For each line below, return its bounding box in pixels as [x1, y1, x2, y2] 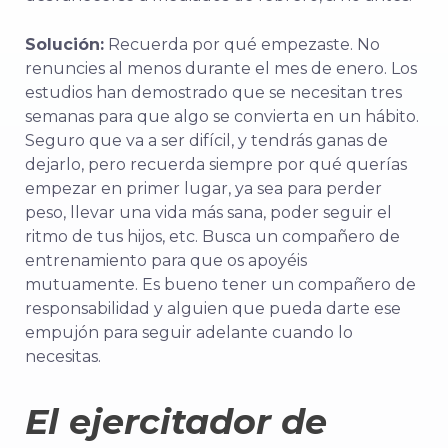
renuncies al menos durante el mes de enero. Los [25, 59, 417, 79]
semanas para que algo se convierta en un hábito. [25, 107, 419, 127]
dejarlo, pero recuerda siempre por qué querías [25, 155, 407, 175]
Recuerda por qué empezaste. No [104, 35, 380, 55]
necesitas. [25, 347, 101, 367]
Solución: [25, 35, 104, 55]
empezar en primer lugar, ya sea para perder [25, 179, 382, 199]
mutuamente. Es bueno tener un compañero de [25, 275, 416, 295]
